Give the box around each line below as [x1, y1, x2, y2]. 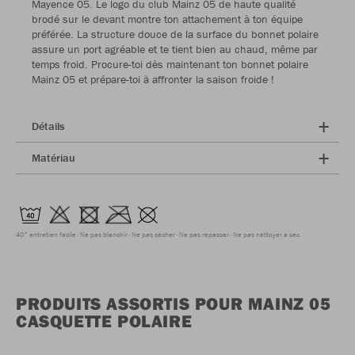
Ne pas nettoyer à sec [233, 230, 300, 240]
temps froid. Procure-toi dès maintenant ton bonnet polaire [32, 57, 308, 71]
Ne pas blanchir [80, 230, 128, 240]
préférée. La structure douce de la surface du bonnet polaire [32, 27, 319, 41]
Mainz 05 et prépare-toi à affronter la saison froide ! [32, 72, 274, 86]
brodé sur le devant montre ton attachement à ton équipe [32, 12, 303, 26]
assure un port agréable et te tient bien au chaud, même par [32, 42, 318, 56]
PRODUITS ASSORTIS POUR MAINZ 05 [16, 292, 331, 315]
